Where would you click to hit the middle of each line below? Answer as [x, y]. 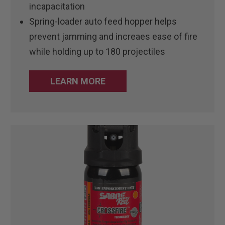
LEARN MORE [78, 81]
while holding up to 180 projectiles [97, 51]
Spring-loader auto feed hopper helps [103, 21]
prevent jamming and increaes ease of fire [114, 36]
